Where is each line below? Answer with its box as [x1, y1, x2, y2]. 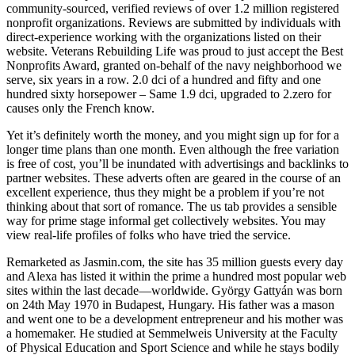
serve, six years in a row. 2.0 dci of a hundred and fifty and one [6, 73, 321, 87]
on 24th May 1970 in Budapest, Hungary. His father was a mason [6, 298, 334, 312]
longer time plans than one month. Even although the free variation [6, 143, 339, 157]
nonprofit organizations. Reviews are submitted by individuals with [6, 16, 341, 30]
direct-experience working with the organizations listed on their [6, 30, 321, 44]
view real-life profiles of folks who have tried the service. [6, 228, 291, 242]
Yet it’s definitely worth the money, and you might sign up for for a [6, 128, 339, 143]
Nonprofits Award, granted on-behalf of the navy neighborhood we [6, 59, 342, 73]
